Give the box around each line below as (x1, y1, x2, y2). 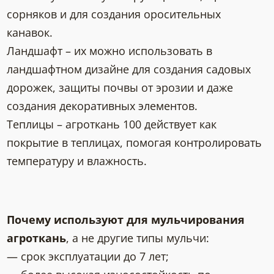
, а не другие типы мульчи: (66, 231, 210, 246)
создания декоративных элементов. (7, 98, 198, 114)
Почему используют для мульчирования (7, 212, 245, 228)
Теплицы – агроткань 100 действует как (7, 117, 217, 132)
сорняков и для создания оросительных (7, 7, 221, 22)
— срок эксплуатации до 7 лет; (7, 249, 169, 264)
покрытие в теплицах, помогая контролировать (7, 135, 262, 150)
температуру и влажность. (7, 154, 147, 169)
